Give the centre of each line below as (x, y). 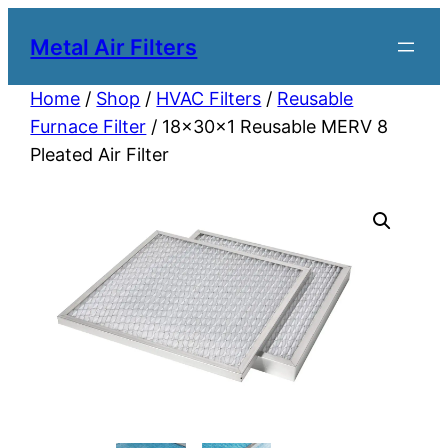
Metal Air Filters (114, 46)
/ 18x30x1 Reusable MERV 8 (267, 127)
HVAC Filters (209, 99)
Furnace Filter (88, 127)
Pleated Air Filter (100, 155)
